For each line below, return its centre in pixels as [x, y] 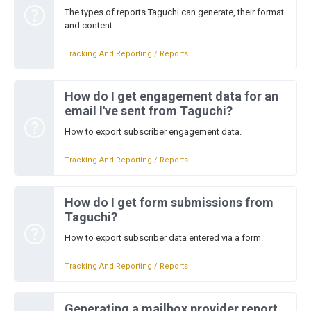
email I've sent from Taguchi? [149, 111]
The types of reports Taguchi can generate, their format [174, 12]
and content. [90, 25]
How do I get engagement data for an [171, 96]
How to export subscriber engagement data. [153, 132]
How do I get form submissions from [169, 202]
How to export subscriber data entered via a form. [164, 238]
